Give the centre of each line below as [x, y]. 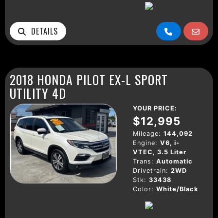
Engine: [145, 143]
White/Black [177, 189]
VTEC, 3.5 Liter [160, 152]
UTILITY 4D [38, 93]
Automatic [174, 161]
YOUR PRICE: [155, 108]
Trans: [143, 161]
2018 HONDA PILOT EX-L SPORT [89, 79]
